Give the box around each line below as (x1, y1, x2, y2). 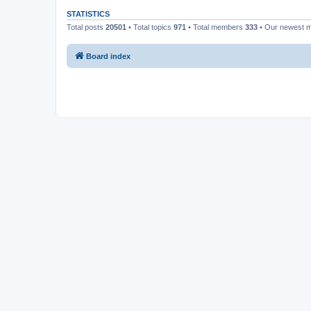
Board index (86, 51, 131, 60)
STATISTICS (67, 10, 110, 18)
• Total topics (126, 23, 174, 31)
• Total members (186, 23, 245, 31)
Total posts (67, 23, 106, 31)
